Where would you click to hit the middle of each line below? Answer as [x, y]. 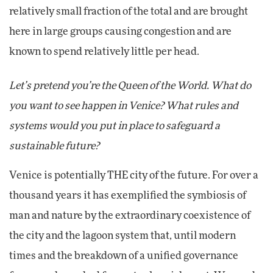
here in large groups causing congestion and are [120, 32]
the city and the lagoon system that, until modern [122, 236]
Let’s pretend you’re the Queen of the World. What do [130, 86]
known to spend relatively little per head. [104, 52]
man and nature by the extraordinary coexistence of [130, 215]
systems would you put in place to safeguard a [115, 126]
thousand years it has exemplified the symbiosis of [128, 195]
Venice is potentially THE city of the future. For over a [134, 175]
